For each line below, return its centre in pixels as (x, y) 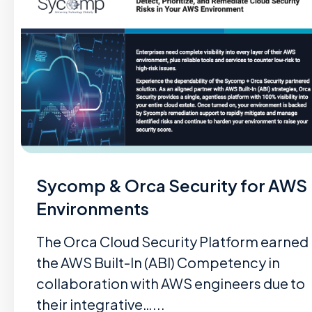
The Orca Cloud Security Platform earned (172, 241)
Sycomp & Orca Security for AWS (172, 185)
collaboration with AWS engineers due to (171, 283)
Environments (93, 208)
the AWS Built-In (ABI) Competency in (158, 262)
